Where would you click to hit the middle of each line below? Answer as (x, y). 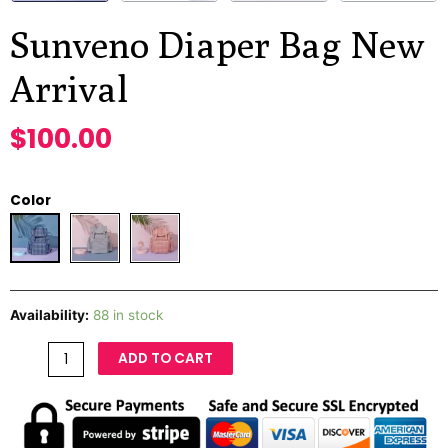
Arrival (69, 87)
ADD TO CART (165, 359)
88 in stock (128, 314)
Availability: (49, 314)
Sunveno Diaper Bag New (217, 43)
